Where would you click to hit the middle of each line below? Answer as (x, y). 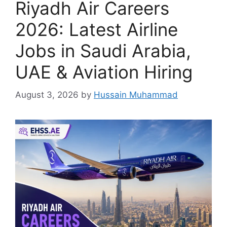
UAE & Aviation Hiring (104, 72)
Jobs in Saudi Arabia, (103, 51)
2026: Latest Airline (97, 29)
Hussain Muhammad (136, 94)
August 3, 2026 (47, 94)
